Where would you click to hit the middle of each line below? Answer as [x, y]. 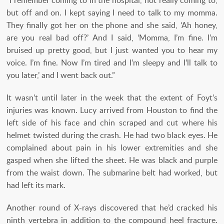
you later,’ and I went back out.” [61, 75]
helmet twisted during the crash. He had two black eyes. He [112, 135]
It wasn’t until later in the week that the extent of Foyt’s [112, 98]
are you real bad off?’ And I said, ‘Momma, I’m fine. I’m [112, 38]
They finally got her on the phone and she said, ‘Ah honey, [112, 25]
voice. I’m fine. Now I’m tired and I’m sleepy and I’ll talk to [112, 63]
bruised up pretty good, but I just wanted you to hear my [112, 50]
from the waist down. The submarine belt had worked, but [112, 173]
